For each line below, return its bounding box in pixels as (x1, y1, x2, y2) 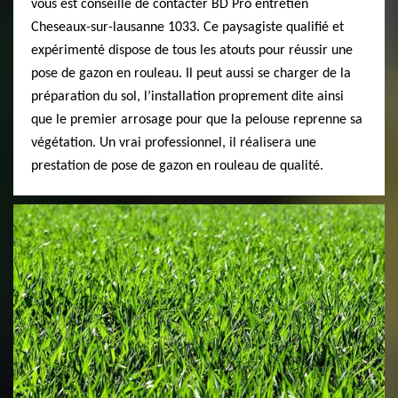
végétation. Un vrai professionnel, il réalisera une (31, 136, 316, 150)
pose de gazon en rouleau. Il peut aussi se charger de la (31, 67, 351, 81)
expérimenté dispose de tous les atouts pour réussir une (31, 44, 353, 58)
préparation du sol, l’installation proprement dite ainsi (31, 90, 344, 104)
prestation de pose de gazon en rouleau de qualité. (31, 159, 323, 173)
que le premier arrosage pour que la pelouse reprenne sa (31, 113, 362, 127)
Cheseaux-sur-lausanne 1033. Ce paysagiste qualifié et (31, 20, 344, 35)
